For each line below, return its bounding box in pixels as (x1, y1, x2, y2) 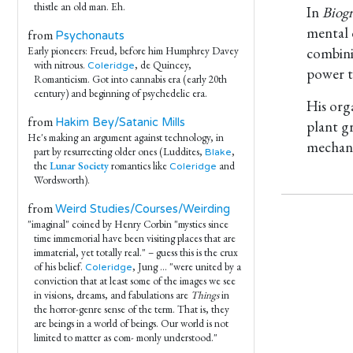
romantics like (109, 159, 169, 173)
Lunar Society (50, 159, 109, 173)
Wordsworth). (34, 173, 90, 187)
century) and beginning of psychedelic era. (34, 87, 207, 100)
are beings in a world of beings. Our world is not (34, 317, 229, 330)
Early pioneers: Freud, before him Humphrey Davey (28, 44, 239, 58)
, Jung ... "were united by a (132, 260, 241, 273)
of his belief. (34, 260, 85, 273)
